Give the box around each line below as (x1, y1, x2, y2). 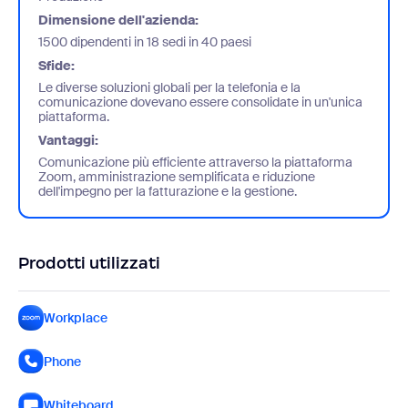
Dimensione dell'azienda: (38, 11, 199, 28)
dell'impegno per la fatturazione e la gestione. (38, 182, 297, 199)
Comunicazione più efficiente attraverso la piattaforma (38, 153, 352, 170)
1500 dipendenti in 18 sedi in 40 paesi (38, 33, 251, 50)
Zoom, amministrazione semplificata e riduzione (38, 168, 315, 185)
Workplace (44, 309, 107, 326)
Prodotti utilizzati (18, 252, 160, 273)
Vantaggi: (38, 131, 98, 148)
